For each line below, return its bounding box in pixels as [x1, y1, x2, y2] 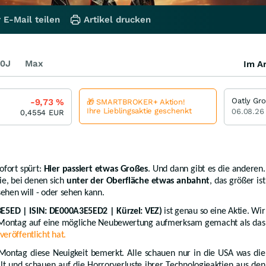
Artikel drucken [84, 14, 151, 25]
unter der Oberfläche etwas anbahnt [66, 176, 210, 186]
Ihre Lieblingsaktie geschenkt [87, 106, 192, 115]
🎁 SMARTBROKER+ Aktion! [87, 97, 185, 106]
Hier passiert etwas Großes [43, 164, 148, 174]
